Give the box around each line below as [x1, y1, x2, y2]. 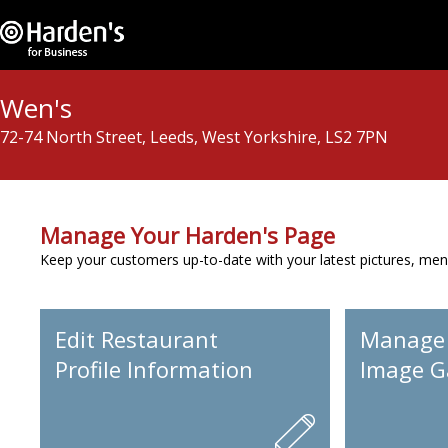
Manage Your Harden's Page [40, 220, 335, 250]
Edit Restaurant [55, 324, 218, 354]
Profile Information [55, 354, 253, 384]
